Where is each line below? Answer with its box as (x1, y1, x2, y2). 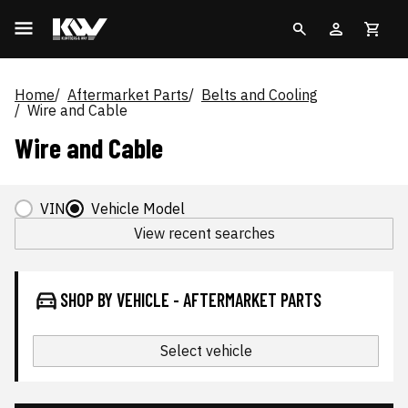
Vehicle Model (91, 199, 185, 218)
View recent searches (133, 224, 275, 242)
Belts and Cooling (201, 86, 318, 104)
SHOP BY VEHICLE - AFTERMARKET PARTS (60, 289, 321, 311)
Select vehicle (159, 342, 252, 360)
